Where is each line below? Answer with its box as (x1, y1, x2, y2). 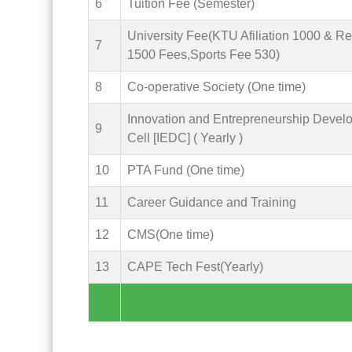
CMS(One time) (127, 228, 214, 241)
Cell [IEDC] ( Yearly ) (127, 131, 244, 145)
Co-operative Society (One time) (127, 80, 306, 93)
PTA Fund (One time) (127, 163, 245, 177)
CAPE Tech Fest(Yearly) (127, 260, 264, 273)
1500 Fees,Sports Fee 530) (127, 48, 280, 61)
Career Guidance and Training (127, 196, 297, 209)
